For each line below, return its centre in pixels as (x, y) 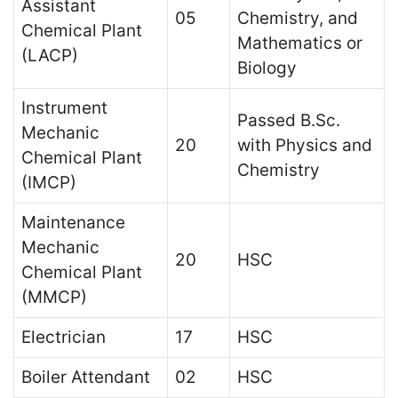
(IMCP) (49, 183)
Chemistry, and (298, 18)
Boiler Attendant (86, 377)
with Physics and (305, 145)
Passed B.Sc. (289, 120)
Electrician (64, 337)
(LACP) (50, 56)
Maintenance (73, 223)
